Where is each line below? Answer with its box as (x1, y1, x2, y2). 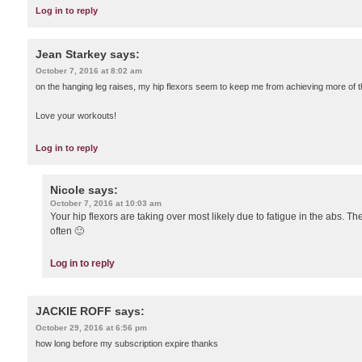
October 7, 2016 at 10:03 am (50, 198, 162, 208)
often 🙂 (50, 225, 84, 237)
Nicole (50, 183, 85, 196)
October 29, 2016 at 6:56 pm (36, 322, 147, 332)
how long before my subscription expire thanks (36, 338, 218, 348)
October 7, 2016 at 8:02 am (36, 66, 142, 76)
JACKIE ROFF (36, 304, 112, 318)
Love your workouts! (36, 111, 116, 121)
